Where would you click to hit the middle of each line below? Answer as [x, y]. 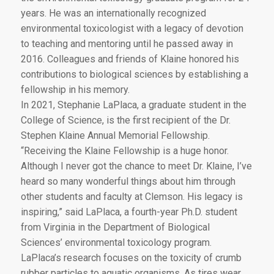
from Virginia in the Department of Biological [115, 227]
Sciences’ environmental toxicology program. [116, 242]
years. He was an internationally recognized [113, 13]
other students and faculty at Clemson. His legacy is [131, 196]
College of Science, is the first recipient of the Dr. [125, 120]
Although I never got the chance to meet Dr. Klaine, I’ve [136, 166]
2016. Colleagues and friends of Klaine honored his [130, 59]
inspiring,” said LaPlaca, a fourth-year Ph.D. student [129, 212]
